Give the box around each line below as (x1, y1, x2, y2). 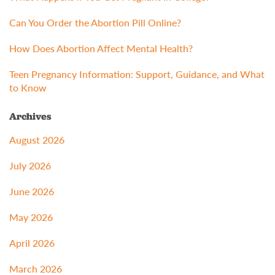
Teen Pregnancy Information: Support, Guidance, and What (9, 67, 265, 82)
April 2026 (9, 236, 55, 250)
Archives (9, 110, 52, 123)
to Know (9, 80, 47, 95)
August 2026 (9, 133, 64, 147)
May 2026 (9, 210, 53, 225)
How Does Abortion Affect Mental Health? (9, 41, 195, 56)
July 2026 (9, 158, 51, 173)
